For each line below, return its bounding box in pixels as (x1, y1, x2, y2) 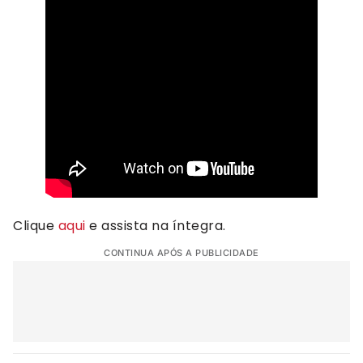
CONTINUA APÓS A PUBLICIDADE (104, 247, 259, 259)
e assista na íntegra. (85, 216, 226, 235)
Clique (13, 216, 58, 235)
